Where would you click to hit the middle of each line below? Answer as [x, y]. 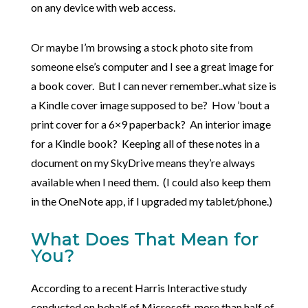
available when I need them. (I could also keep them [151, 182]
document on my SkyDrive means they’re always [143, 163]
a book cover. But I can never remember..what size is [153, 86]
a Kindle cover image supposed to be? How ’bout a [150, 105]
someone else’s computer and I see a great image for [152, 67]
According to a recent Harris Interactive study [139, 288]
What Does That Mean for [144, 240]
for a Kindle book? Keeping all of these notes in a [145, 144]
